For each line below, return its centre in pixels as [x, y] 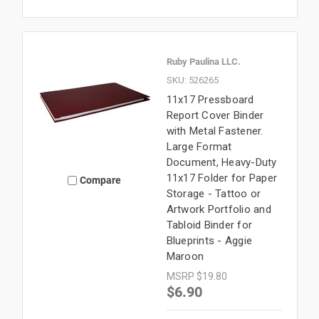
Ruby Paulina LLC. [203, 61]
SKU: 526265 [192, 80]
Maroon [185, 256]
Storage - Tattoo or [214, 193]
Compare [101, 180]
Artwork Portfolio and [219, 209]
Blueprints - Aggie [209, 240]
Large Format [199, 146]
